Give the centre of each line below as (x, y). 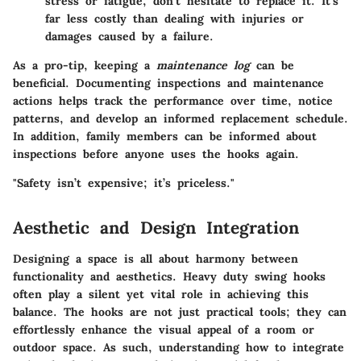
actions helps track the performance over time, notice (173, 101)
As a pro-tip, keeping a (85, 66)
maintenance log (203, 66)
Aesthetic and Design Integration (156, 228)
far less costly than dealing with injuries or (174, 19)
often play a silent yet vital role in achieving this (161, 294)
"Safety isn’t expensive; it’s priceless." (124, 183)
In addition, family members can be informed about (165, 137)
